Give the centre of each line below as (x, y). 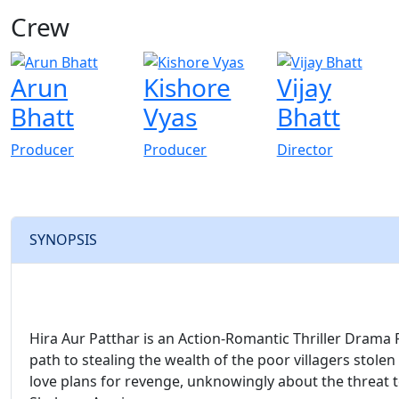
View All (120, 26)
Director (305, 150)
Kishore (187, 88)
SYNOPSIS (63, 240)
